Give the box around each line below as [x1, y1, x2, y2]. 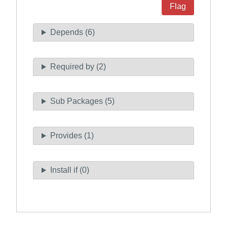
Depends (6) [50, 28, 95, 37]
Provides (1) [50, 131, 94, 140]
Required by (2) [50, 62, 106, 71]
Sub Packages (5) [50, 97, 115, 106]
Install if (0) [50, 166, 89, 175]
